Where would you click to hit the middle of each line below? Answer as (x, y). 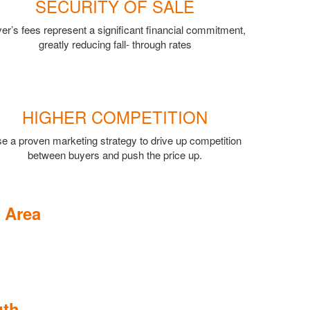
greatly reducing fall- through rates (115, 44)
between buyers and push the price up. (115, 154)
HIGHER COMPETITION (115, 116)
